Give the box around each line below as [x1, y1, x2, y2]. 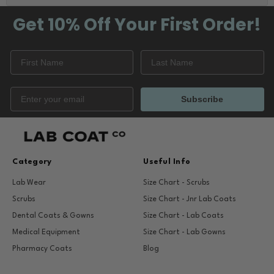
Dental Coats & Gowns [12, 212, 95, 220]
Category [12, 158, 52, 166]
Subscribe [181, 94, 224, 105]
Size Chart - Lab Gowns [143, 229, 226, 237]
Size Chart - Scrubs [143, 179, 210, 187]
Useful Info [143, 158, 191, 166]
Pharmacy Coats [12, 245, 73, 253]
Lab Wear [12, 179, 46, 187]
